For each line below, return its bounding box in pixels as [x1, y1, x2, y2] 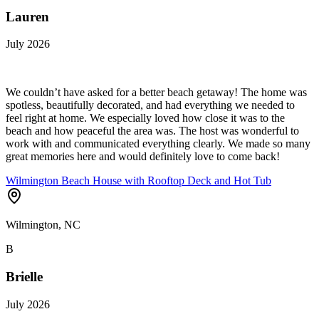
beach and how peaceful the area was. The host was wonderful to [6, 125, 299, 137]
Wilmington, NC [6, 219, 80, 231]
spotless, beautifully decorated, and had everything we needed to [6, 99, 295, 112]
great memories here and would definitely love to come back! [6, 150, 280, 163]
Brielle [6, 269, 43, 285]
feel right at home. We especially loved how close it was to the [6, 112, 285, 125]
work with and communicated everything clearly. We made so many [6, 137, 310, 150]
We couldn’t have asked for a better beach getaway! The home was [6, 86, 307, 99]
